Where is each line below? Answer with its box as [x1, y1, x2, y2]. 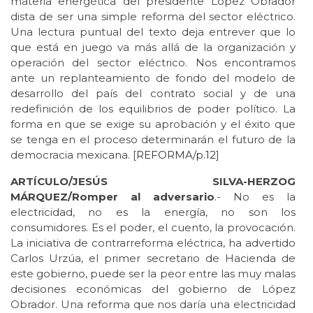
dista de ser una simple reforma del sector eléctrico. [10, 9, 296, 23]
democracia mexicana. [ [10, 147, 136, 161]
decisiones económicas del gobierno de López [10, 282, 296, 296]
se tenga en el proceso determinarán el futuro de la [10, 132, 296, 146]
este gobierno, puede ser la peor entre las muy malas [10, 266, 296, 280]
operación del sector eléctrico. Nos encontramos [10, 55, 296, 69]
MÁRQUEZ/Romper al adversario [10, 189, 214, 203]
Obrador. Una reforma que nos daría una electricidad [10, 297, 296, 311]
